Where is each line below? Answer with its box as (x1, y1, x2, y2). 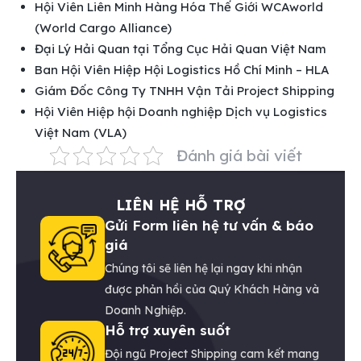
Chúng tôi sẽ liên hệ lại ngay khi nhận (105, 260, 302, 276)
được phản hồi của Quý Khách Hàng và (105, 281, 319, 297)
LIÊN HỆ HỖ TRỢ (115, 195, 246, 214)
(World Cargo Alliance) (34, 19, 172, 35)
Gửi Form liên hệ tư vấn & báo (105, 216, 313, 234)
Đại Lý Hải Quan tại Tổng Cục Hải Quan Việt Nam (34, 40, 326, 56)
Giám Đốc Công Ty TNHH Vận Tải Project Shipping (34, 82, 334, 98)
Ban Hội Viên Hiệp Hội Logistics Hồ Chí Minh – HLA (34, 61, 330, 77)
